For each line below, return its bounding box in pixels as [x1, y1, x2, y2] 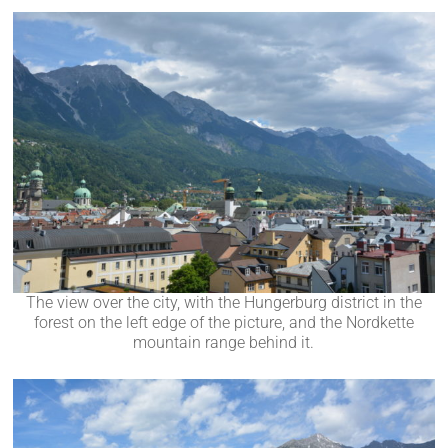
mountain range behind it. [133, 332, 315, 352]
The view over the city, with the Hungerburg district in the [25, 292, 422, 312]
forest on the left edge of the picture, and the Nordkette [33, 312, 414, 332]
